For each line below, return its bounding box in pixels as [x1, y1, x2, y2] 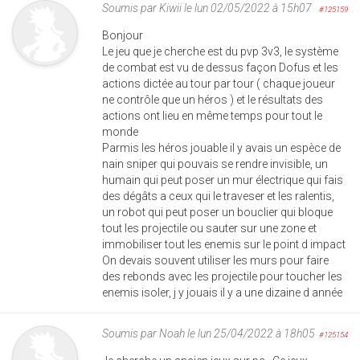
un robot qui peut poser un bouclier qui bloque [102, 205, 333, 219]
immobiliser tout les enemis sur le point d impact [102, 237, 346, 251]
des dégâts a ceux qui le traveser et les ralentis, [102, 189, 334, 202]
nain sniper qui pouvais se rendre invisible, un [102, 157, 328, 170]
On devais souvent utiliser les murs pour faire [102, 253, 329, 267]
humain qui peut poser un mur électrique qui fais [102, 173, 343, 186]
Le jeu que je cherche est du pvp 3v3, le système [102, 44, 338, 58]
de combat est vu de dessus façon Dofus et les [102, 60, 338, 74]
